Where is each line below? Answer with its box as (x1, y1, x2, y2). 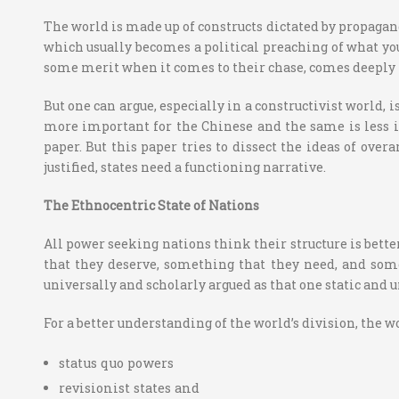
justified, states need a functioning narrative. (43, 159, 326, 176)
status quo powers (59, 354, 175, 372)
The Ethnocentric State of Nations (43, 197, 259, 215)
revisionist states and (59, 379, 200, 397)
